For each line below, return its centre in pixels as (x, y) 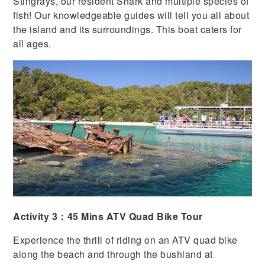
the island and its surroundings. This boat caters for (127, 30)
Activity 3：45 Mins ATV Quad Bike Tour (108, 216)
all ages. (32, 44)
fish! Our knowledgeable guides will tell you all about (131, 15)
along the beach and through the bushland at (113, 254)
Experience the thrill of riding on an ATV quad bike (125, 240)
